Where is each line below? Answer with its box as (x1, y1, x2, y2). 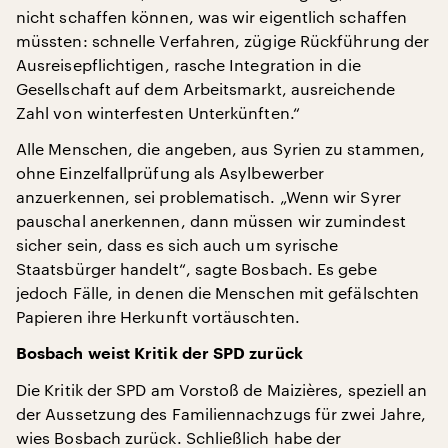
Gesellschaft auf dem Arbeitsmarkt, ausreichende (16, 79, 395, 98)
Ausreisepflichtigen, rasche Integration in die (16, 55, 361, 74)
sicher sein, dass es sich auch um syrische (16, 235, 339, 254)
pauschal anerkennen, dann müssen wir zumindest (16, 211, 406, 230)
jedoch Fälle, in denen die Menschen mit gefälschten (16, 283, 420, 302)
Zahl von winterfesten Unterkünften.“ (16, 103, 300, 122)
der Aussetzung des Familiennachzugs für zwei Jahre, (16, 404, 427, 423)
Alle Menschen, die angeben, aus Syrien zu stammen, (16, 139, 425, 158)
